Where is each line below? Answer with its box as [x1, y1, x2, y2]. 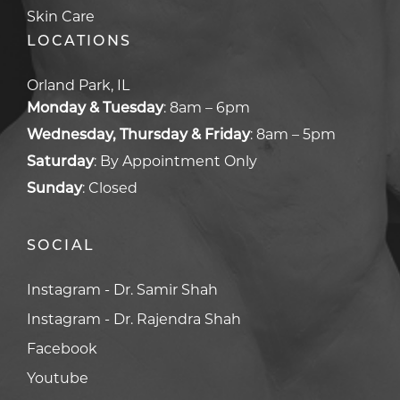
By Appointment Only [100, 151, 257, 171]
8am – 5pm [256, 124, 336, 144]
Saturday [27, 151, 94, 171]
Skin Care [27, 6, 95, 26]
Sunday [27, 178, 82, 197]
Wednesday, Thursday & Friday [27, 124, 250, 144]
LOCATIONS [27, 30, 132, 50]
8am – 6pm [170, 97, 250, 117]
